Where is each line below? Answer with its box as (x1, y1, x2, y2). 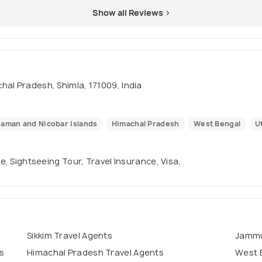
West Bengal (193, 119, 241, 129)
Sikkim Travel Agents (27, 230, 112, 242)
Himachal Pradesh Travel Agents (27, 247, 164, 258)
